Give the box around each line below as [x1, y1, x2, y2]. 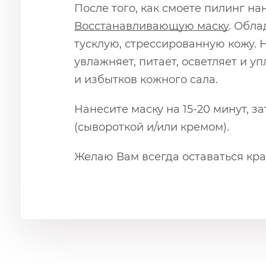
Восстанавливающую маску [74, 20, 229, 33]
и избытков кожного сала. [74, 73, 218, 87]
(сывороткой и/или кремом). [74, 121, 229, 134]
